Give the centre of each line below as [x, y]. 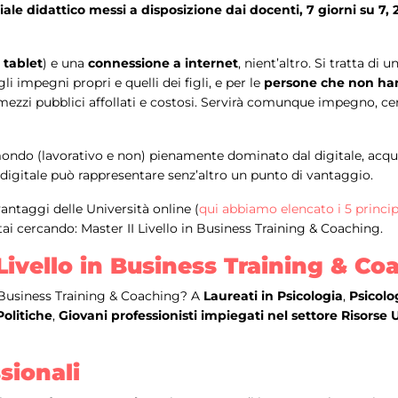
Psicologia [310, 296]
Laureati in [239, 296]
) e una [65, 64]
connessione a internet [163, 64]
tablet [23, 64]
